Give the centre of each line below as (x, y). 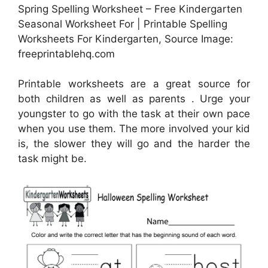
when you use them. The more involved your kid (134, 129)
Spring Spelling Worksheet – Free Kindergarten (130, 9)
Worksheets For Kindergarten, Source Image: (126, 39)
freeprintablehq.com (66, 54)
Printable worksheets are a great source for (134, 84)
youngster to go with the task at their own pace (134, 114)
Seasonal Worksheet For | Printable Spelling (123, 24)
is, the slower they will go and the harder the (134, 144)
